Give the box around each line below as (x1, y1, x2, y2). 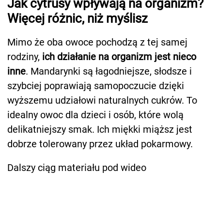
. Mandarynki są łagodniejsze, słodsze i (26, 65, 192, 77)
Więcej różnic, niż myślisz (7, 11, 148, 26)
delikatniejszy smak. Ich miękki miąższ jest (7, 123, 192, 135)
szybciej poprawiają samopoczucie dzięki (7, 79, 184, 92)
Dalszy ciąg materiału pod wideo (7, 161, 146, 173)
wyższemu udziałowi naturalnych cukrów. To (7, 94, 197, 106)
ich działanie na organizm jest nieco (42, 50, 196, 62)
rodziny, (7, 50, 42, 62)
